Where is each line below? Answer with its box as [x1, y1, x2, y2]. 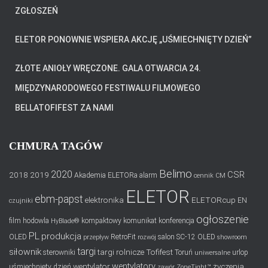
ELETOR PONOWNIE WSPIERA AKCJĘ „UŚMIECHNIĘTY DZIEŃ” [15, 34, 252, 44]
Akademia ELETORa [74, 170, 138, 179]
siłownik [9, 246, 41, 257]
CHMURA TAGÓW [9, 139, 103, 152]
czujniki [9, 196, 33, 205]
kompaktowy [81, 216, 121, 225]
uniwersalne [194, 248, 230, 257]
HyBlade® [51, 217, 80, 225]
